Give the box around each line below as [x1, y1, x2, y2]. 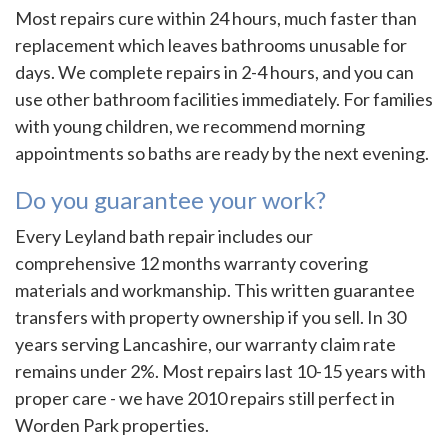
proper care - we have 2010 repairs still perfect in [15, 387, 395, 410]
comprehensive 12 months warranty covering [15, 252, 368, 275]
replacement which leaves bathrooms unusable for [15, 34, 407, 57]
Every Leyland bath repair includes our [15, 225, 313, 248]
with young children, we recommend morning [15, 115, 365, 138]
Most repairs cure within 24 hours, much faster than [15, 7, 417, 30]
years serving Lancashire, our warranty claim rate [15, 333, 396, 356]
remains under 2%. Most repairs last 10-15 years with [15, 360, 426, 383]
